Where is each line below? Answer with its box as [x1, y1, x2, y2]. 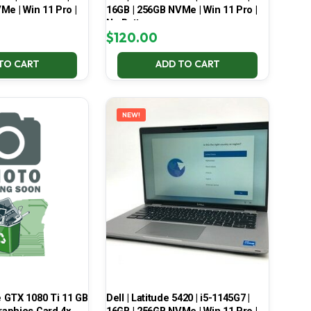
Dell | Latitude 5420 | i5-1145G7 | [106, 292, 250, 305]
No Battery [106, 17, 154, 30]
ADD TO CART [155, 58, 220, 71]
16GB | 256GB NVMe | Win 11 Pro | [106, 3, 258, 17]
